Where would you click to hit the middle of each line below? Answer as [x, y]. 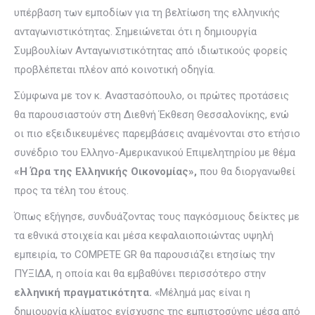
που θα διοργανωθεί [246, 172]
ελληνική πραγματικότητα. [83, 292]
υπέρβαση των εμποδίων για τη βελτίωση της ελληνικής [147, 13]
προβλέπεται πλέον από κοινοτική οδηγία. [115, 70]
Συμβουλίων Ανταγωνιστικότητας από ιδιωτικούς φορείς [151, 51]
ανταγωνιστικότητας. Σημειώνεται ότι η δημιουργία [135, 32]
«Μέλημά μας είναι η [201, 292]
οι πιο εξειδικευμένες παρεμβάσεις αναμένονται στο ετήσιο [157, 134]
